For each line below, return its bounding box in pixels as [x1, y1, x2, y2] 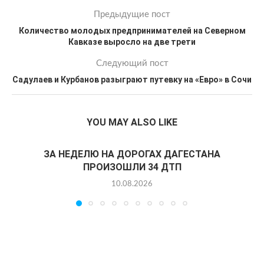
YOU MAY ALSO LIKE [87, 117, 177, 128]
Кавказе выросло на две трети [68, 37, 196, 47]
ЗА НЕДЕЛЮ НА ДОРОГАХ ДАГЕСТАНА [44, 148, 220, 160]
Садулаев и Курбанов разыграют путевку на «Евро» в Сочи [12, 75, 252, 84]
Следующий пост [95, 59, 169, 68]
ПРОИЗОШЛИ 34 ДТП [82, 161, 181, 173]
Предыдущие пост [94, 10, 170, 19]
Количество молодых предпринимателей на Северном [18, 26, 246, 35]
